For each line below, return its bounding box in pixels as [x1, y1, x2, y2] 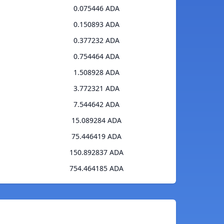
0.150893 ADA [73, 19, 119, 29]
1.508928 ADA [73, 67, 119, 77]
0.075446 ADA [73, 3, 119, 13]
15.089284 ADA [71, 115, 121, 125]
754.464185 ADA [69, 163, 123, 173]
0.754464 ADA [73, 51, 119, 61]
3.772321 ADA [73, 83, 119, 93]
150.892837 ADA [69, 147, 123, 157]
